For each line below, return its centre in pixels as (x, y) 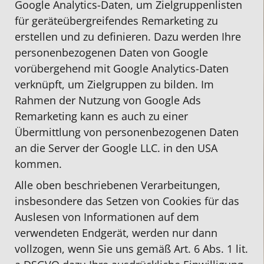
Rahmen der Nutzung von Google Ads (108, 100)
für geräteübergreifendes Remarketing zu (116, 20)
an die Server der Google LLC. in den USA (116, 148)
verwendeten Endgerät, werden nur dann (116, 233)
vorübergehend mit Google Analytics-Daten (122, 68)
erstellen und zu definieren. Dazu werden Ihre (128, 36)
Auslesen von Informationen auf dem (107, 217)
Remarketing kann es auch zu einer (101, 116)
